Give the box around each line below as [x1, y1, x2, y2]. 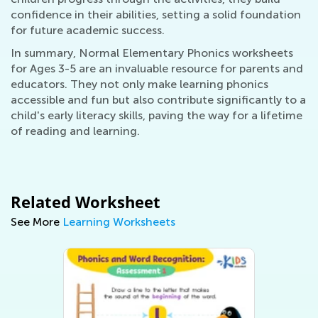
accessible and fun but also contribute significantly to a [11, 93, 306, 106]
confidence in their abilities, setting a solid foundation [11, 8, 301, 21]
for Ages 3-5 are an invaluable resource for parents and [11, 62, 303, 75]
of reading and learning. [11, 124, 140, 138]
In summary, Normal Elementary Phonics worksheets [11, 46, 293, 60]
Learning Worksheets [62, 215, 175, 229]
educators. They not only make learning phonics [11, 77, 268, 91]
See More [11, 215, 62, 229]
